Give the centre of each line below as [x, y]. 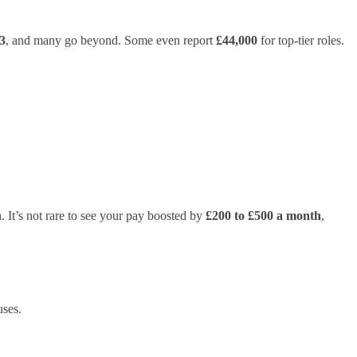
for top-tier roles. [301, 41]
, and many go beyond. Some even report [111, 41]
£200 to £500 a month [263, 216]
